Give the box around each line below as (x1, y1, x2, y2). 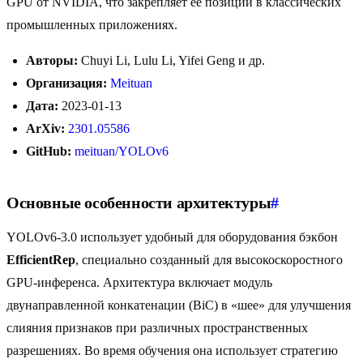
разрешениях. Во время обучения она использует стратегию (6, 344, 338, 358)
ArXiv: (26, 122, 65, 136)
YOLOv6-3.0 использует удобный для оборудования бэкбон (6, 230, 338, 245)
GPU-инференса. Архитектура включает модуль (6, 275, 272, 290)
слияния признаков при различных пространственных (6, 321, 308, 335)
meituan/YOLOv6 (75, 144, 169, 159)
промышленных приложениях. (6, 18, 177, 32)
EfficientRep (6, 253, 75, 267)
